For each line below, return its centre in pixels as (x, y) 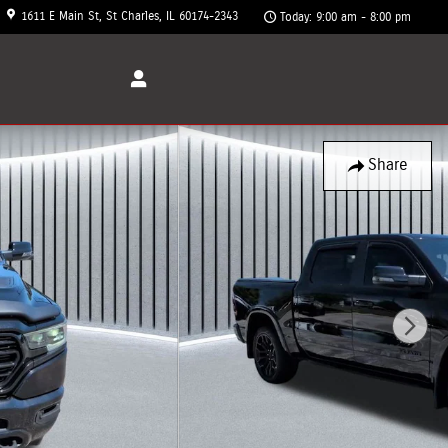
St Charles (132, 16)
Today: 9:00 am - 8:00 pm (345, 17)
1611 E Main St (60, 16)
